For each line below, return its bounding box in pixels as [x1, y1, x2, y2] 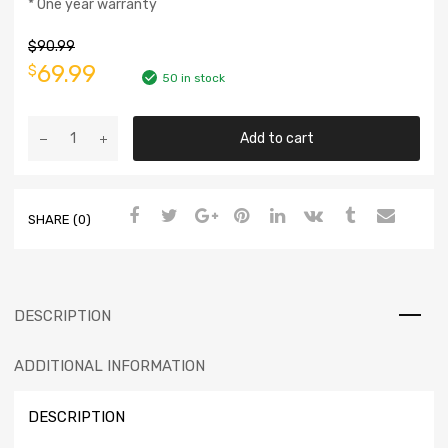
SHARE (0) [28, 211, 91, 227]
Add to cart [239, 130, 314, 148]
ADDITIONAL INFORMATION [14, 357, 205, 376]
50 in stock [162, 71, 225, 86]
